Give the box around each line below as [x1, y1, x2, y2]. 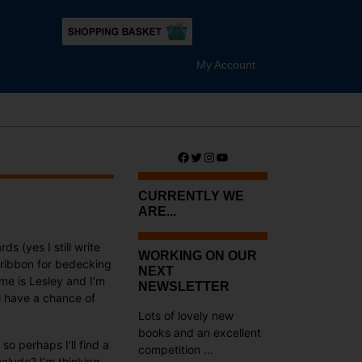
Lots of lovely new [138, 309, 234, 322]
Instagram [202, 148, 263, 165]
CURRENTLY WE [138, 189, 244, 203]
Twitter [189, 148, 232, 165]
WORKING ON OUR [138, 249, 257, 263]
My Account [196, 58, 255, 71]
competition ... [138, 343, 213, 356]
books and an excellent [138, 326, 261, 339]
